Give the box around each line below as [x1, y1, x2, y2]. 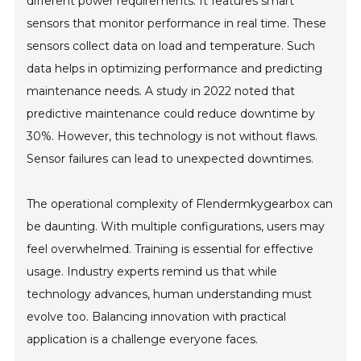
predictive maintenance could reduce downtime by [27, 106, 316, 122]
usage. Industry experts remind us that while [27, 264, 278, 280]
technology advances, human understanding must [27, 287, 313, 302]
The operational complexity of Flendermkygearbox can [27, 197, 334, 212]
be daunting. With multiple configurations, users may [27, 219, 326, 234]
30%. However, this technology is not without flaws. [27, 129, 318, 144]
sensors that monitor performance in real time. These [27, 16, 327, 31]
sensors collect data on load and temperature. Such [27, 39, 316, 54]
